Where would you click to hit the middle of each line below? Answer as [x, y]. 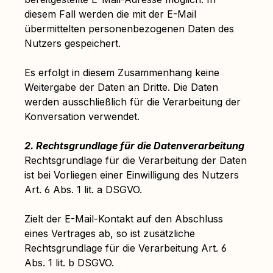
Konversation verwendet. [82, 116]
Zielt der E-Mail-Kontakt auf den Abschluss [124, 219]
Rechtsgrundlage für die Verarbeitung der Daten [136, 160]
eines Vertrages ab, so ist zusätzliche [110, 233]
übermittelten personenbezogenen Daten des [129, 29]
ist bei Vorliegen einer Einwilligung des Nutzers [132, 175]
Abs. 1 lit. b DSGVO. [69, 263]
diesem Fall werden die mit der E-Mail [110, 14]
